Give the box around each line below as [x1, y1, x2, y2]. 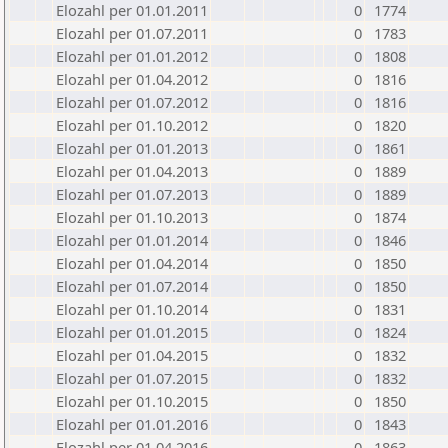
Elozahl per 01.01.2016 [56, 414, 208, 434]
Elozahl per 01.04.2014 [56, 253, 208, 273]
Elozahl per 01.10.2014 [56, 299, 208, 319]
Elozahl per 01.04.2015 [56, 345, 208, 365]
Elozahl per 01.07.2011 [56, 23, 208, 43]
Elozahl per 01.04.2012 [56, 69, 208, 89]
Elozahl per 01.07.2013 [56, 184, 208, 204]
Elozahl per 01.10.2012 [56, 115, 208, 135]
